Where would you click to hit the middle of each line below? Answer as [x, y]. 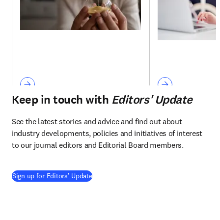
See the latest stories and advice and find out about [97, 122]
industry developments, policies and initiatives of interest [107, 133]
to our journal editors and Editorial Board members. [98, 145]
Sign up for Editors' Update [52, 176]
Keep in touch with [62, 100]
